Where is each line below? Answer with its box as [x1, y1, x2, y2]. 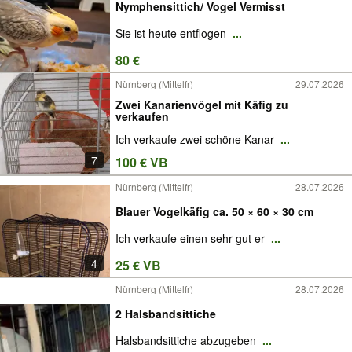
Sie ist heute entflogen [115, 25, 229, 42]
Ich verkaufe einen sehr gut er [115, 230, 268, 247]
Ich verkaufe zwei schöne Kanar [115, 131, 277, 148]
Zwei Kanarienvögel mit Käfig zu [115, 96, 288, 112]
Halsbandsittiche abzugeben [115, 332, 259, 349]
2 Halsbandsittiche [115, 305, 216, 321]
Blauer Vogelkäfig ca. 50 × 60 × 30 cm [115, 203, 313, 219]
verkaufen [115, 108, 169, 124]
